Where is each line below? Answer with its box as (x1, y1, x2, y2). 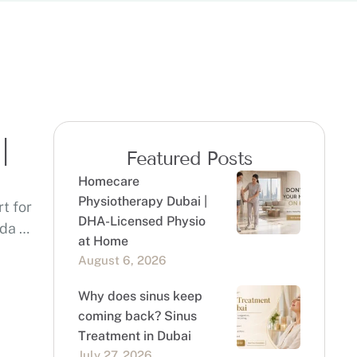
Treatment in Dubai (77, 328, 191, 343)
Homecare (77, 174, 139, 189)
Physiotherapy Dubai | (77, 194, 207, 209)
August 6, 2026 (77, 253, 167, 267)
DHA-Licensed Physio (77, 214, 206, 229)
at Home (77, 233, 128, 249)
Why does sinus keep (77, 288, 202, 304)
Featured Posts (125, 147, 253, 170)
